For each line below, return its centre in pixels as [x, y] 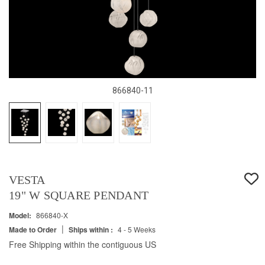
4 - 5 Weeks [136, 229]
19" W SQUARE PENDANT [79, 195]
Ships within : [91, 229]
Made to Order [33, 229]
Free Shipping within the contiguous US [83, 244]
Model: [20, 215]
